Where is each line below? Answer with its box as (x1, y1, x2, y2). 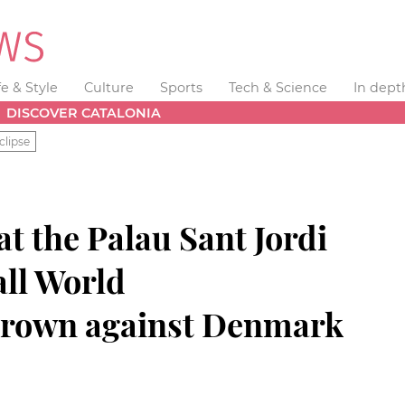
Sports (159, 80, 202, 96)
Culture (84, 80, 135, 96)
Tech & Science (228, 80, 327, 96)
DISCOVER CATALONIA (6, 104, 162, 121)
